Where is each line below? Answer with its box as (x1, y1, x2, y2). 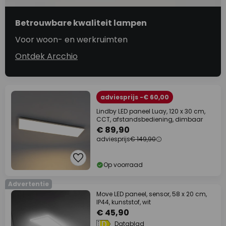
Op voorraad (103, 160, 143, 169)
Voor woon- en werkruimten (15, 34, 128, 46)
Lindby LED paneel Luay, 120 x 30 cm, (96, 107, 205, 116)
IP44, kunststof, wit (96, 198, 151, 207)
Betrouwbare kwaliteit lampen (15, 17, 147, 29)
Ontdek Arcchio (15, 50, 78, 63)
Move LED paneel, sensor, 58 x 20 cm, (96, 190, 207, 199)
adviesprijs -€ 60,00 (100, 93, 169, 102)
